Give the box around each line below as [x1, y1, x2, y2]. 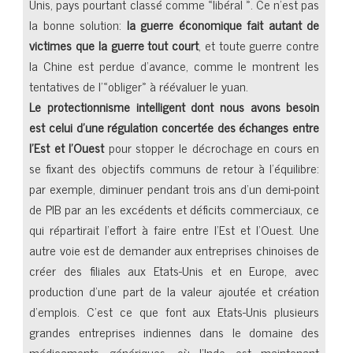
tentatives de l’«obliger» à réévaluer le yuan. [29, 76, 249, 96]
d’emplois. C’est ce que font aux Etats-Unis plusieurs [29, 301, 320, 321]
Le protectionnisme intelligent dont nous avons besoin [29, 96, 320, 117]
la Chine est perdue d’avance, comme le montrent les [29, 55, 320, 76]
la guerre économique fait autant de [126, 14, 320, 35]
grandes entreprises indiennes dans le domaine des [29, 321, 320, 342]
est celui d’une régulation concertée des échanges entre [29, 117, 320, 137]
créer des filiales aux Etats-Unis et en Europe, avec [29, 260, 320, 281]
